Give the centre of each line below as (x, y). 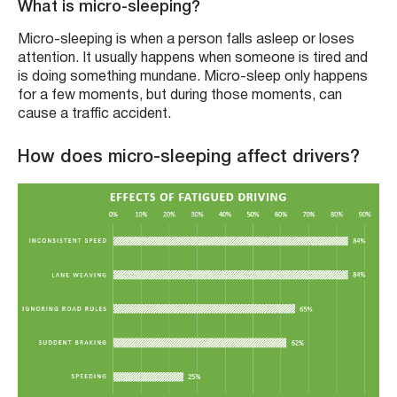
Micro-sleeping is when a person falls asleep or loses (186, 40)
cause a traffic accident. (94, 115)
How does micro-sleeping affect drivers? (189, 158)
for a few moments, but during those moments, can (180, 96)
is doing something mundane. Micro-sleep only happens (193, 78)
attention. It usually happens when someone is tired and (193, 59)
